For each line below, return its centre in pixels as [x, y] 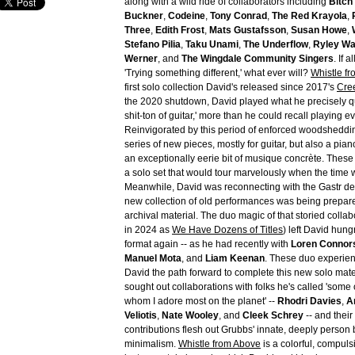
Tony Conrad [239, 16]
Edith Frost [180, 30]
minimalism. [151, 344]
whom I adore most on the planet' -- [201, 301]
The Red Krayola [309, 16]
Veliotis [141, 315]
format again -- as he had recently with [208, 244]
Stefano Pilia [153, 44]
